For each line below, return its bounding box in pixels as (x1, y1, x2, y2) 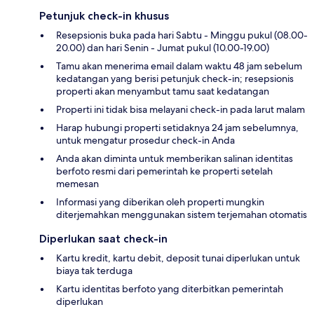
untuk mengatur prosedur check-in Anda (56, 134, 235, 147)
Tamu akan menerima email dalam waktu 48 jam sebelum (56, 60, 302, 73)
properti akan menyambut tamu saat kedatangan (56, 85, 269, 98)
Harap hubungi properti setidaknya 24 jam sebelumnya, (56, 121, 299, 135)
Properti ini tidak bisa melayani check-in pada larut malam (56, 103, 305, 116)
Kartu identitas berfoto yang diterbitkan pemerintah (56, 282, 283, 296)
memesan (56, 177, 99, 191)
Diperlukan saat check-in (39, 232, 168, 246)
